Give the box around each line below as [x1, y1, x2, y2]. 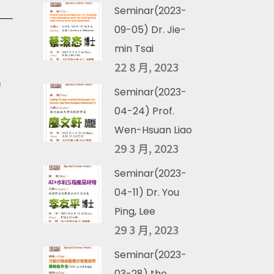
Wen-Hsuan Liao [114, 123, 192, 137]
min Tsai [114, 42, 154, 56]
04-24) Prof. [114, 104, 174, 118]
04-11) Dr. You [114, 185, 179, 199]
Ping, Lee [114, 204, 155, 218]
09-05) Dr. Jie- [114, 23, 186, 37]
